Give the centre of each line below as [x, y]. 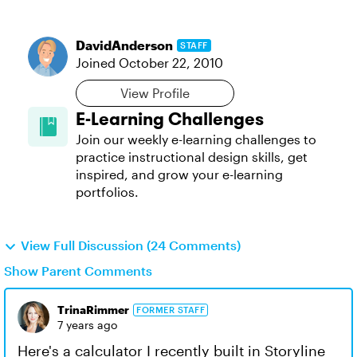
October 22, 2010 [171, 63]
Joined [97, 63]
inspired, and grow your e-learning [179, 174]
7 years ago [87, 325]
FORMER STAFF [171, 309]
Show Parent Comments [78, 271]
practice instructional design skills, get [192, 157]
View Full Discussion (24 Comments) [131, 245]
